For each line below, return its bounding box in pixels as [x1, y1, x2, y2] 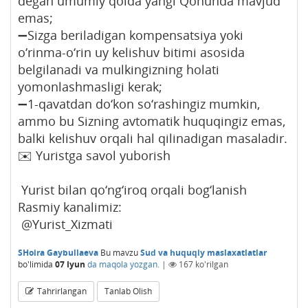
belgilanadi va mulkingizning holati [18, 60, 219, 78]
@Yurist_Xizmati [18, 215, 113, 232]
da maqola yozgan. [87, 258, 159, 270]
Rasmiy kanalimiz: [18, 198, 122, 215]
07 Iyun [55, 258, 85, 270]
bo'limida [18, 258, 53, 270]
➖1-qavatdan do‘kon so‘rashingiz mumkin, [18, 95, 260, 112]
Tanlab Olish [104, 285, 152, 297]
